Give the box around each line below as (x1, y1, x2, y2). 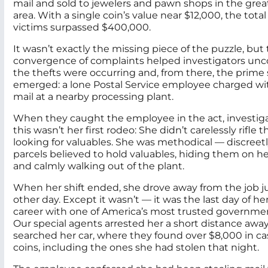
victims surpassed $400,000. (13, 22, 153, 33)
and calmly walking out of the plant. (13, 160, 184, 172)
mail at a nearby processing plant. (13, 91, 173, 103)
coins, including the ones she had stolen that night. (13, 242, 259, 254)
